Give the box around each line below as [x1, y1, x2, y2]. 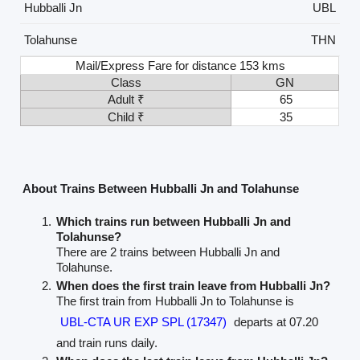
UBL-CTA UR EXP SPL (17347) [60, 314, 227, 329]
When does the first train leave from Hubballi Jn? [56, 278, 331, 292]
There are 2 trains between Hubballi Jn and [56, 244, 280, 259]
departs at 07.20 [231, 314, 319, 329]
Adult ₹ [107, 92, 145, 107]
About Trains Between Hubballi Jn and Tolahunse [22, 181, 300, 195]
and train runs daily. [56, 335, 158, 350]
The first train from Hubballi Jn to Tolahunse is [56, 293, 295, 308]
